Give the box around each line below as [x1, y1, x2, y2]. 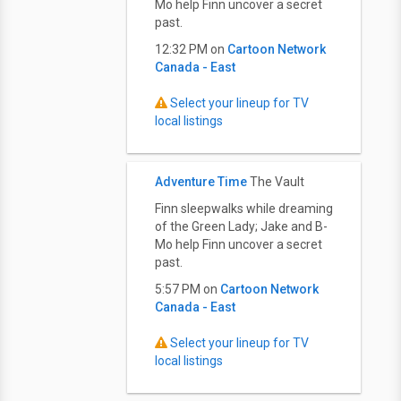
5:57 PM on [155, 282, 220, 296]
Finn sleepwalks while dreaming [155, 201, 333, 216]
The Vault [250, 175, 304, 189]
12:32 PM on [155, 42, 227, 56]
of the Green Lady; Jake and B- [155, 219, 328, 234]
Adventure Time [155, 175, 247, 189]
